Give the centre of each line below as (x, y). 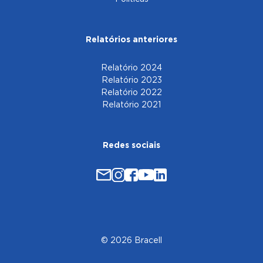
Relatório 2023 (131, 80)
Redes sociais (131, 146)
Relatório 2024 (131, 68)
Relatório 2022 (131, 93)
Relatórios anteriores (131, 40)
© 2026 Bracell (131, 240)
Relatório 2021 (131, 105)
